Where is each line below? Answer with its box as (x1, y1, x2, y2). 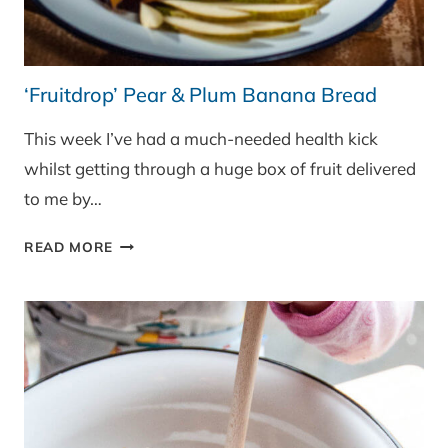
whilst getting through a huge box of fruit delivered (24, 158, 416, 180)
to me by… (24, 188, 102, 210)
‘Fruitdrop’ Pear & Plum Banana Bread (24, 82, 377, 108)
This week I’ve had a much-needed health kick (24, 128, 378, 150)
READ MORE (24, 238, 114, 256)
